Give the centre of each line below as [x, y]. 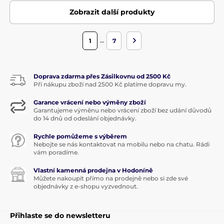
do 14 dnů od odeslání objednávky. [85, 118]
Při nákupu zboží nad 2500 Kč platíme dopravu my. [110, 84]
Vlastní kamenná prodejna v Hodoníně [93, 170]
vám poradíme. [56, 152]
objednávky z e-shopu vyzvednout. [86, 186]
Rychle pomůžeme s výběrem [80, 136]
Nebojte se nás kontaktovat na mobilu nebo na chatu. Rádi [121, 144]
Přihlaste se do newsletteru [60, 215]
